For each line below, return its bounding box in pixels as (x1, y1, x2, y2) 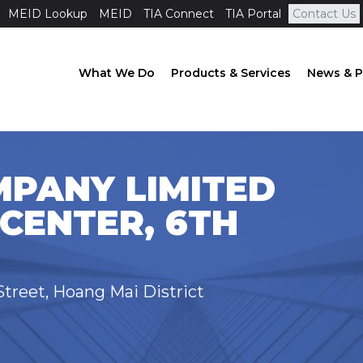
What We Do (78, 66, 155, 80)
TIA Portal (224, 6, 281, 21)
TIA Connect (143, 6, 214, 21)
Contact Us (292, 6, 356, 21)
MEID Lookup (7, 6, 88, 21)
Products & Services (170, 66, 291, 80)
